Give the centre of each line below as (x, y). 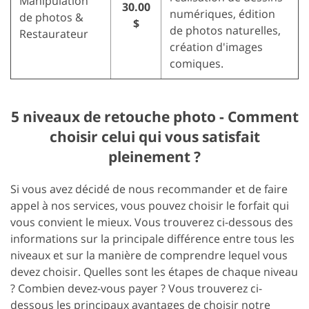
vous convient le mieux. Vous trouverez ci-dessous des (152, 222)
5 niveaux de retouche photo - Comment (154, 116)
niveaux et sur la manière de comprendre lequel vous (149, 255)
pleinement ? (154, 156)
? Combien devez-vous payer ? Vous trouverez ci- (136, 288)
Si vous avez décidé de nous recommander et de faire (149, 189)
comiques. (197, 63)
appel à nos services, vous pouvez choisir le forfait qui (150, 205)
